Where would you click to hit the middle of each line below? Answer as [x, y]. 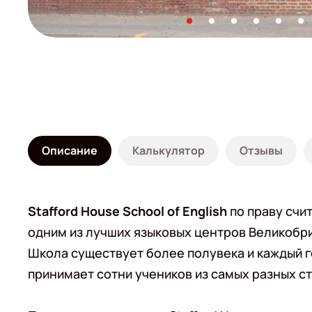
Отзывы [261, 150]
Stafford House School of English [127, 211]
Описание [70, 150]
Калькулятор [169, 150]
